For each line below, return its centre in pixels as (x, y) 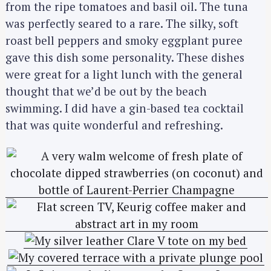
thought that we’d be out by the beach (106, 91)
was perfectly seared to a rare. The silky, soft (122, 24)
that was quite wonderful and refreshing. (114, 125)
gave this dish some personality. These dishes (125, 57)
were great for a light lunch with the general (124, 74)
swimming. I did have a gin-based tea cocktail (125, 108)
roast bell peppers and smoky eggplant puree (124, 41)
